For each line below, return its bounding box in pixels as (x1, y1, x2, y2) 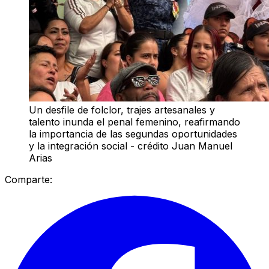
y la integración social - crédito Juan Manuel (29, 139, 232, 152)
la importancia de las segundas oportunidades (29, 127, 237, 140)
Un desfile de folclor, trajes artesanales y (29, 103, 215, 116)
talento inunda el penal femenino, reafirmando (29, 115, 240, 128)
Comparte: (5, 173, 52, 186)
